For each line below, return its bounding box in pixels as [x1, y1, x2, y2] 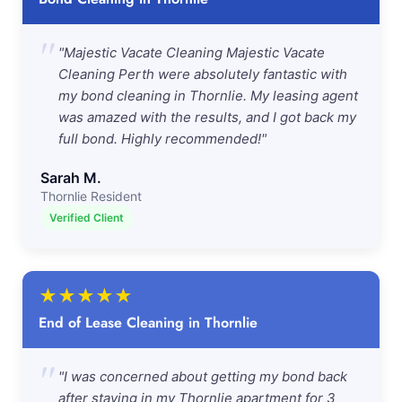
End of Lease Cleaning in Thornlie [39, 312, 258, 333]
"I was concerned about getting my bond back [58, 368, 347, 385]
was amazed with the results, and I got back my [58, 109, 356, 126]
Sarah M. [40, 169, 101, 187]
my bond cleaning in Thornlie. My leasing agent [58, 87, 358, 104]
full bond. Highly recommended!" [58, 130, 267, 147]
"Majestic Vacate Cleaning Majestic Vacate [58, 44, 325, 61]
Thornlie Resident [40, 188, 142, 204]
